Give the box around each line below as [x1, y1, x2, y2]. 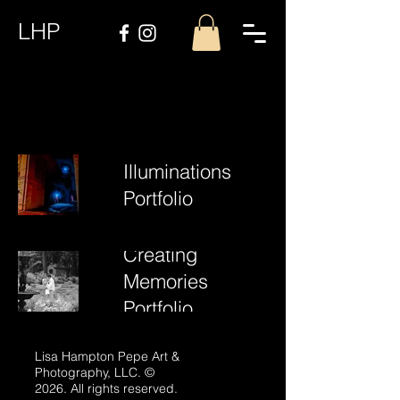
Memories [123, 268, 208, 294]
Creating [123, 241, 197, 267]
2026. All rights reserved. [35, 379, 178, 396]
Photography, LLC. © [35, 363, 154, 380]
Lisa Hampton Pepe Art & [35, 347, 179, 364]
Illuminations [123, 158, 231, 184]
